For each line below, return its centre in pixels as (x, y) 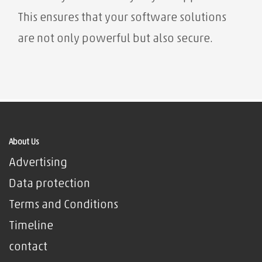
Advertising (38, 163)
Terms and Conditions (63, 205)
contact (28, 247)
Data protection (49, 184)
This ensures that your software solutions (122, 18)
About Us (24, 142)
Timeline (31, 226)
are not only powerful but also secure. (115, 39)
